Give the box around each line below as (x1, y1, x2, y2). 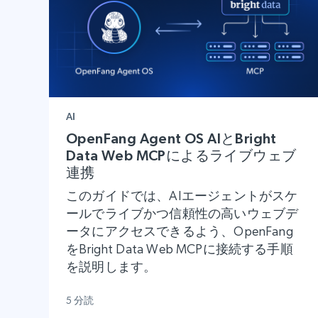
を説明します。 (66, 258, 157, 274)
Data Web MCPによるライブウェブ (66, 147, 297, 163)
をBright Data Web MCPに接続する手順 (66, 241, 293, 256)
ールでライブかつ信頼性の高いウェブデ (66, 205, 299, 221)
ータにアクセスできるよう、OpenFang (66, 223, 293, 238)
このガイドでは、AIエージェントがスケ (66, 187, 298, 203)
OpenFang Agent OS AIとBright (66, 130, 277, 146)
